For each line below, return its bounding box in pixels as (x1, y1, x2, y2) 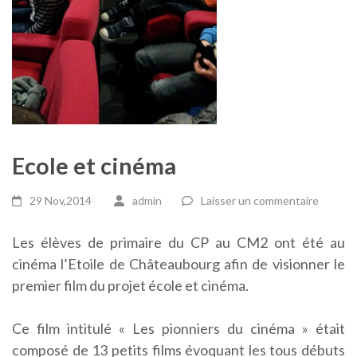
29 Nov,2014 (29, 194, 92, 208)
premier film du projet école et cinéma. (12, 277, 249, 295)
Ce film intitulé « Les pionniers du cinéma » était (12, 320, 345, 338)
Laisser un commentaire (200, 194, 319, 208)
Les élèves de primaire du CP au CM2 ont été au (12, 233, 345, 252)
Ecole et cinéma (12, 151, 176, 180)
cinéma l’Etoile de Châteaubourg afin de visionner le (12, 255, 345, 273)
